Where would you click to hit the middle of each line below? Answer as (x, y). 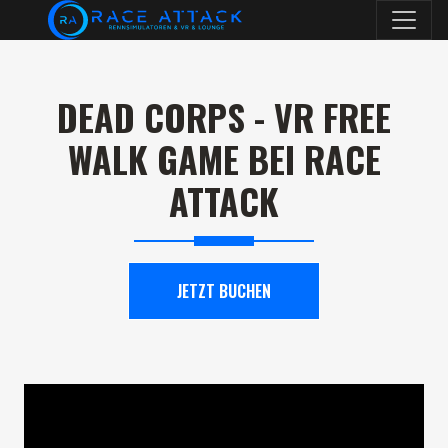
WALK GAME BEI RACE (224, 158)
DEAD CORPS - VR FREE (224, 116)
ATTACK (224, 200)
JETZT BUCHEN (224, 291)
